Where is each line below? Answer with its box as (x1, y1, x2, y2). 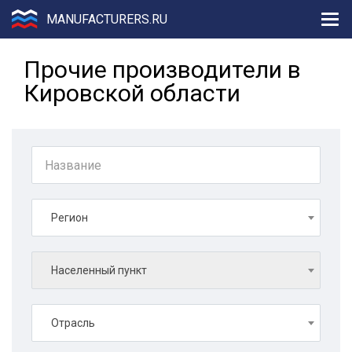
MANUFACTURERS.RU (46, 11, 167, 27)
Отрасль (51, 317, 95, 329)
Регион (51, 211, 88, 224)
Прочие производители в (24, 56, 301, 83)
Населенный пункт (51, 264, 147, 277)
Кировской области (24, 79, 240, 107)
